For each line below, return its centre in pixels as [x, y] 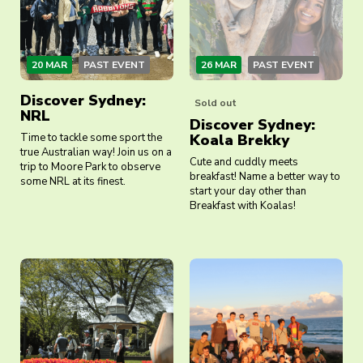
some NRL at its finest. [73, 182]
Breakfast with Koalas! [243, 206]
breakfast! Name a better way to [265, 177]
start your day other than [248, 192]
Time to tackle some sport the [91, 138]
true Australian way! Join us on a [96, 153]
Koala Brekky [239, 141]
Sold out [216, 103]
